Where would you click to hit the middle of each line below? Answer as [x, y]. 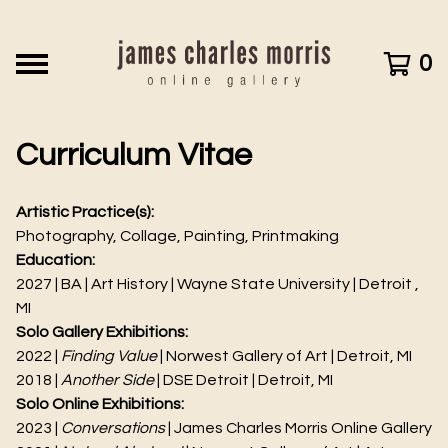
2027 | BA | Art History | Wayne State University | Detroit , [217, 284]
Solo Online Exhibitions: [100, 404]
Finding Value [109, 356]
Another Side [107, 380]
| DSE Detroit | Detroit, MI [243, 380]
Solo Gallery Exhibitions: [102, 332]
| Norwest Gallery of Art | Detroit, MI [284, 356]
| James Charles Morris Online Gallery [298, 428]
